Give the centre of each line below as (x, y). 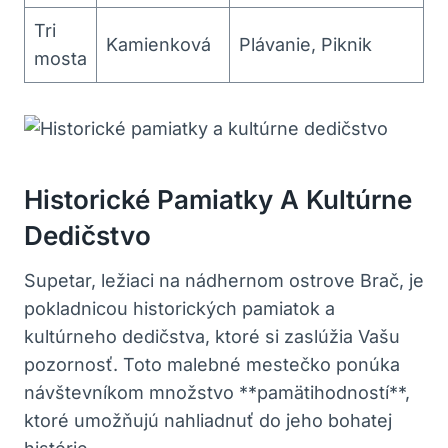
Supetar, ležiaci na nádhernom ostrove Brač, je (224, 280)
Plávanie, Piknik (305, 44)
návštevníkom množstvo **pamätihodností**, (217, 392)
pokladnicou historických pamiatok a (179, 308)
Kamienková (158, 44)
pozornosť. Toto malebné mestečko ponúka (212, 364)
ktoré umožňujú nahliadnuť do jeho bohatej (208, 420)
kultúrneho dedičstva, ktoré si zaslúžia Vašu (212, 336)
